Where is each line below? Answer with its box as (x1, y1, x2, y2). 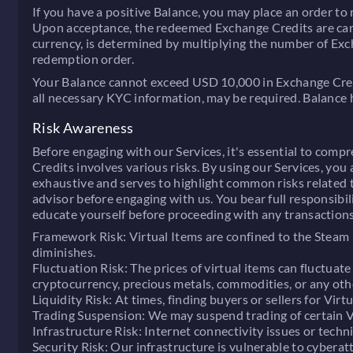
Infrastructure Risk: (32, 323, 142, 339)
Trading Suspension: (32, 307, 146, 323)
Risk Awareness (32, 119, 134, 137)
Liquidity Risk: (32, 292, 113, 307)
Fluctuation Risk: (32, 260, 128, 276)
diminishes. (32, 244, 96, 260)
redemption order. (32, 51, 134, 67)
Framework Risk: (32, 229, 127, 244)
